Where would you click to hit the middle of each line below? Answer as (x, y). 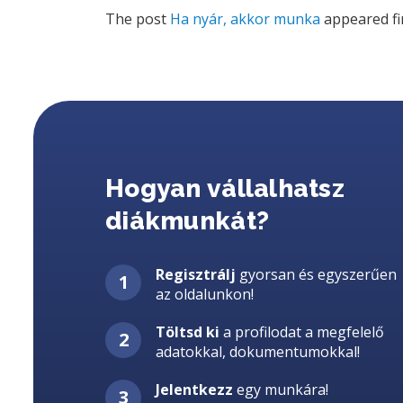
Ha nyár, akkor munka (245, 18)
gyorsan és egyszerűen (316, 274)
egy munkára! (281, 389)
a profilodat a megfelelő (302, 331)
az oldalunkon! (205, 294)
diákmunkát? (188, 220)
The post (138, 18)
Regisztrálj (196, 274)
